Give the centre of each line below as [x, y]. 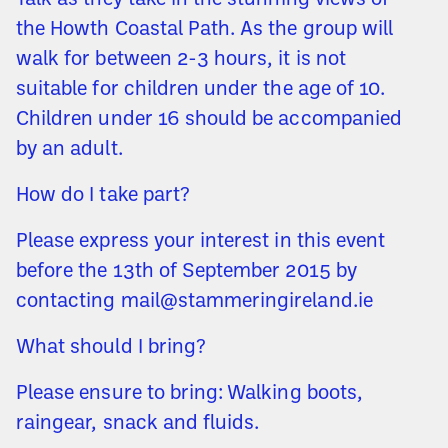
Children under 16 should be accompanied [209, 120]
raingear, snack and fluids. [138, 424]
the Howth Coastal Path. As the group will [205, 30]
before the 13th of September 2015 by [186, 272]
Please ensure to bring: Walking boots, [189, 394]
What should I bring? [111, 348]
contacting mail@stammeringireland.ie [194, 302]
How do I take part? [103, 196]
